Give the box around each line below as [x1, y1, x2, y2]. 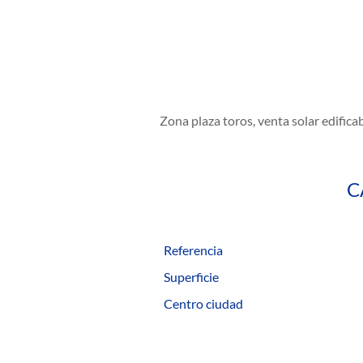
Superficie [164, 269, 219, 284]
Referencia [164, 242, 223, 258]
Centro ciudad [164, 296, 243, 311]
